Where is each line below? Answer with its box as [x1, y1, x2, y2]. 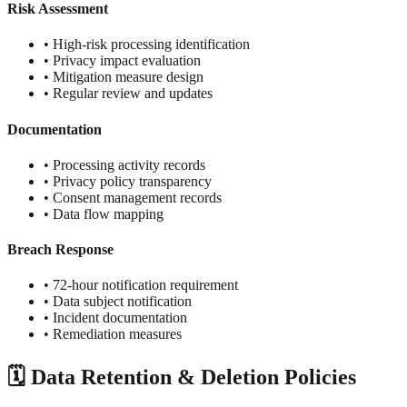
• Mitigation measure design [44, 69, 203, 85]
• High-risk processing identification [44, 36, 250, 53]
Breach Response [7, 242, 114, 258]
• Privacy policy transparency [44, 173, 212, 189]
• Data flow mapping [44, 205, 164, 222]
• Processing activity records [44, 156, 205, 173]
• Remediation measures [44, 326, 182, 342]
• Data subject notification [44, 293, 192, 310]
